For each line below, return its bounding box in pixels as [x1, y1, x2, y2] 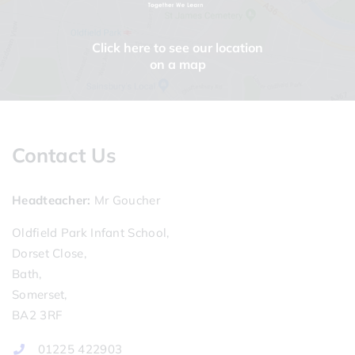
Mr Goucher [90, 193, 160, 208]
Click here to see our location [92, 40, 263, 55]
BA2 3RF [12, 307, 63, 323]
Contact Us [12, 143, 116, 167]
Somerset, [12, 287, 67, 302]
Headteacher [12, 193, 88, 208]
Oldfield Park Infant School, [12, 225, 170, 240]
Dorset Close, [12, 246, 86, 261]
